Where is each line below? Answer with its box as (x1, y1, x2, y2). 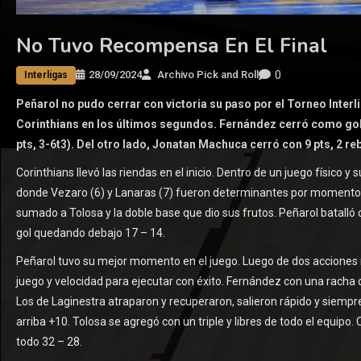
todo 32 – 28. (16, 334, 82, 348)
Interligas (24, 69, 68, 81)
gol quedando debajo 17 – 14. (16, 226, 165, 239)
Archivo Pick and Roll (157, 68, 259, 81)
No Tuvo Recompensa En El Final (16, 31, 327, 60)
